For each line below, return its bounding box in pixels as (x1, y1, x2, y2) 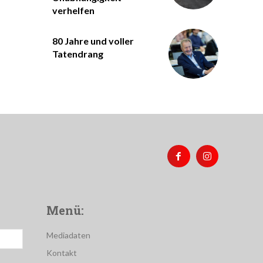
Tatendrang (52, 48, 103, 60)
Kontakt (46, 248, 77, 258)
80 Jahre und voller (52, 35, 134, 47)
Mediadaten (46, 230, 91, 241)
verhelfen (52, 5, 95, 16)
